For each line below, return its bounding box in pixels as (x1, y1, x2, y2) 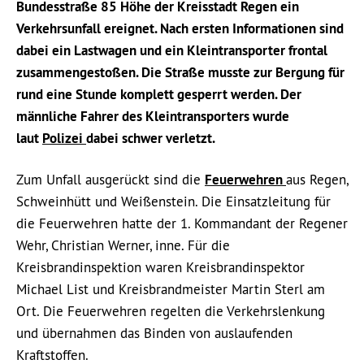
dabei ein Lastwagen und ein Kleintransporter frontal (16, 41, 327, 60)
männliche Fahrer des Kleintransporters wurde (16, 107, 289, 126)
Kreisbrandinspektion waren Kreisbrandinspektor (16, 258, 305, 277)
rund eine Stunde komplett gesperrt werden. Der (16, 85, 301, 104)
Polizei (42, 129, 86, 148)
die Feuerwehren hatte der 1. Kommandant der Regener (16, 214, 348, 233)
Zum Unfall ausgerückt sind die (16, 171, 205, 189)
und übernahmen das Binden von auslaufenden (16, 324, 292, 343)
